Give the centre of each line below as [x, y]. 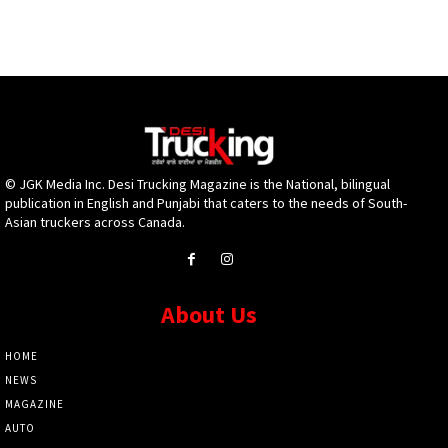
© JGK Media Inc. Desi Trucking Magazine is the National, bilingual [197, 184]
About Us [209, 314]
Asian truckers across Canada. [95, 222]
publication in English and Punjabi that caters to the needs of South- [206, 203]
